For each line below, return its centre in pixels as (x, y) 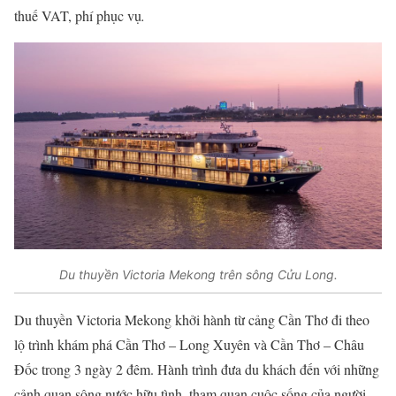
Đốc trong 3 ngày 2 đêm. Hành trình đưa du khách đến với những (197, 369)
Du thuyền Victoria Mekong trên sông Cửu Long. (198, 274)
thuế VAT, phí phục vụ (78, 16)
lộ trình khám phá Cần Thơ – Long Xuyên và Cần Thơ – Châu (189, 345)
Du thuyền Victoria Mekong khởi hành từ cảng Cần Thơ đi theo (192, 320)
